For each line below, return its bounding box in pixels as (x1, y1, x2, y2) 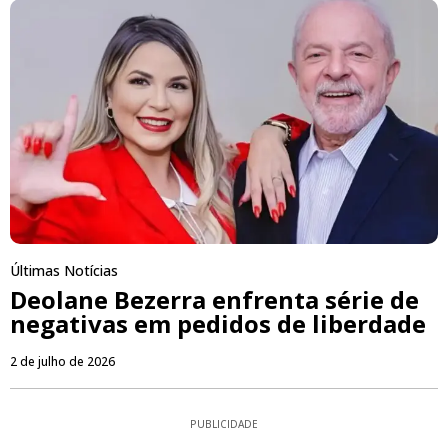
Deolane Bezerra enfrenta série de (10, 282, 419, 316)
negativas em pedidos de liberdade (10, 306, 426, 340)
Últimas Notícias (10, 260, 118, 280)
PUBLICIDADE (190, 416, 258, 431)
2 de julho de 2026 (10, 352, 115, 370)
